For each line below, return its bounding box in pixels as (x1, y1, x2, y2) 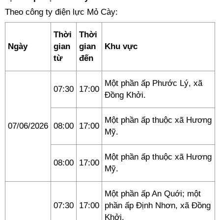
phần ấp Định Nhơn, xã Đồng (105, 201, 211, 210)
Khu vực (105, 42, 137, 51)
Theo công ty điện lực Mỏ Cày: (5, 7, 118, 17)
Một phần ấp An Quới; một (105, 189, 201, 198)
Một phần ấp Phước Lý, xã (105, 79, 202, 88)
